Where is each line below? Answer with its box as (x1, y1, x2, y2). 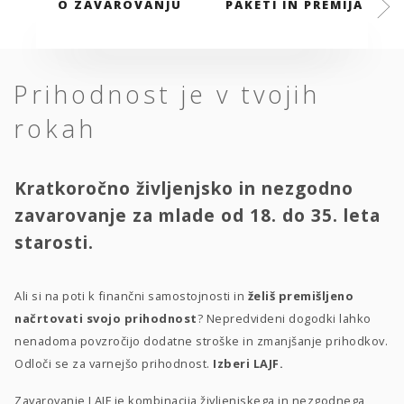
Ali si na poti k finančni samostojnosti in (14, 287, 248, 304)
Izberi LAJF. (213, 354, 283, 372)
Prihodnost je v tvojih (14, 77, 320, 111)
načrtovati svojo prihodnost (14, 309, 197, 326)
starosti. (14, 229, 94, 254)
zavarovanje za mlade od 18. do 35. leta (14, 202, 381, 227)
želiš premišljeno (247, 287, 353, 304)
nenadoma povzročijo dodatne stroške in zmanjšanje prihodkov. (14, 332, 388, 349)
